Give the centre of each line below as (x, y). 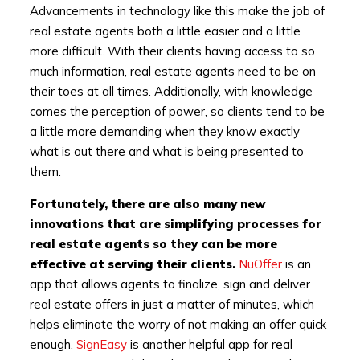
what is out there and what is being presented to (166, 152)
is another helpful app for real (209, 345)
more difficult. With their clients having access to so (172, 51)
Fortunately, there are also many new (147, 204)
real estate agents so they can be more (153, 244)
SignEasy (101, 345)
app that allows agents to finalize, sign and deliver (170, 284)
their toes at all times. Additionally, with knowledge (171, 92)
